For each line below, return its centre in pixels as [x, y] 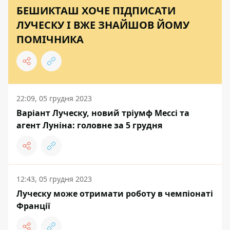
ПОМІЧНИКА [50, 40]
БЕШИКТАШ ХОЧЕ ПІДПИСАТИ [96, 11]
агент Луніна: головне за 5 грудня [89, 126]
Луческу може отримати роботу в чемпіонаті [115, 194]
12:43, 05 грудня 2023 [54, 179]
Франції [33, 206]
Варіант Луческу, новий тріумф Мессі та [103, 113]
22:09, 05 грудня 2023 [54, 99]
